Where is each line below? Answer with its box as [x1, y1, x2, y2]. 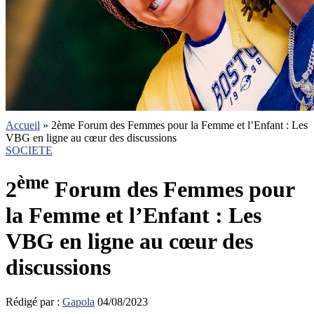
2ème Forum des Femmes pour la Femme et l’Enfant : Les [51, 119, 308, 131]
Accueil [6, 119, 40, 131]
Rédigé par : [6, 295, 62, 308]
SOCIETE [6, 144, 53, 156]
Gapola [62, 295, 95, 308]
